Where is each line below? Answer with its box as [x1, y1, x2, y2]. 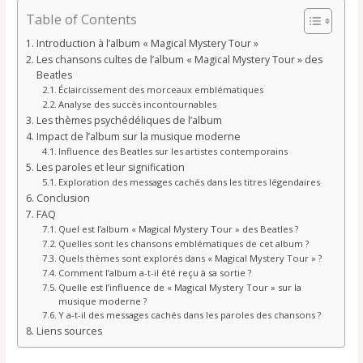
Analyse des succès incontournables [58, 98, 216, 111]
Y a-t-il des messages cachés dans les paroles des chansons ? [58, 309, 321, 322]
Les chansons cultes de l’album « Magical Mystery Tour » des [36, 53, 322, 67]
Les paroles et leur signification [36, 160, 185, 175]
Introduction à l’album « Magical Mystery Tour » [36, 36, 258, 51]
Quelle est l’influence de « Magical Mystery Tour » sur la [58, 281, 301, 294]
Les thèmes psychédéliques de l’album [36, 113, 222, 128]
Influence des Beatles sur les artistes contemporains [58, 145, 288, 158]
